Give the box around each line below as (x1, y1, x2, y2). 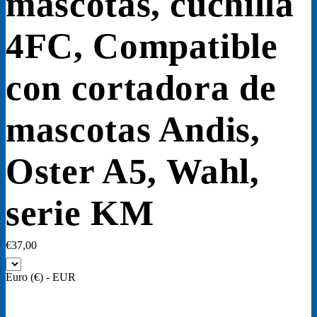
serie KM (6, 192, 154, 234)
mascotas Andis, (6, 109, 260, 150)
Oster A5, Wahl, (6, 151, 260, 192)
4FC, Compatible (6, 25, 278, 67)
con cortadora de (6, 67, 277, 108)
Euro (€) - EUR (6, 271, 76, 284)
